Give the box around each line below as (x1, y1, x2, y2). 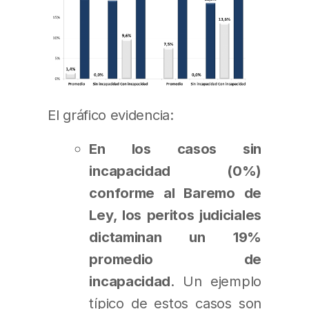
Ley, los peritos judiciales (89, 206, 261, 223)
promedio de (89, 250, 261, 268)
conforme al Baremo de (89, 183, 261, 201)
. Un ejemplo (170, 272, 261, 290)
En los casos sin (89, 139, 261, 157)
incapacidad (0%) (89, 161, 261, 179)
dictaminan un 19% (89, 228, 261, 246)
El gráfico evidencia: (48, 106, 174, 124)
